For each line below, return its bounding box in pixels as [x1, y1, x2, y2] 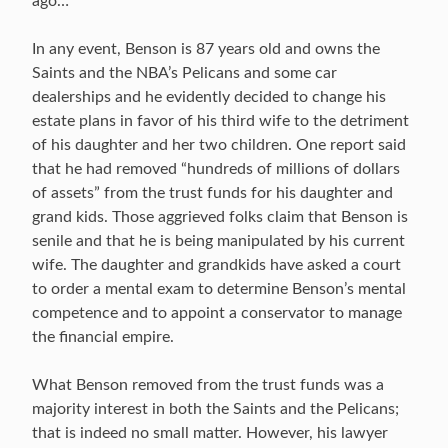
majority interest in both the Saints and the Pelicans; [32, 401, 399, 417]
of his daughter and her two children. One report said [32, 137, 406, 153]
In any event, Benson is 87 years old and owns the [32, 41, 380, 57]
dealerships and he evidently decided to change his [32, 89, 386, 105]
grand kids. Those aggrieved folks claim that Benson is [32, 209, 408, 225]
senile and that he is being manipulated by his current [32, 233, 405, 249]
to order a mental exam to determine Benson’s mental [32, 281, 406, 297]
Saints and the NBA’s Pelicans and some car [32, 65, 337, 81]
